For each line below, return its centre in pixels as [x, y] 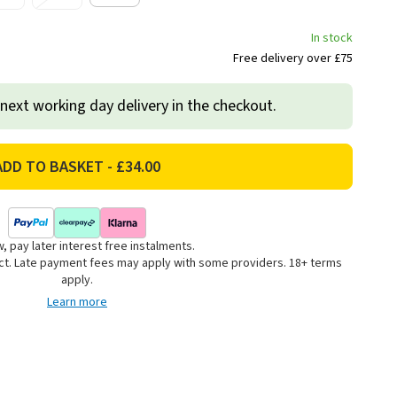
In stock [332, 39]
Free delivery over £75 [293, 59]
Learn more [77, 303]
